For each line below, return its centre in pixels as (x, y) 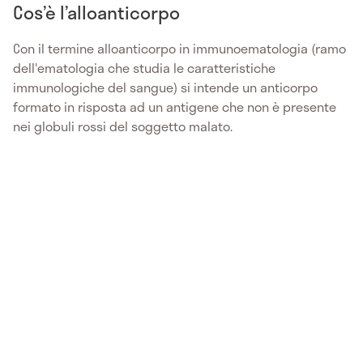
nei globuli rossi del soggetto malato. (123, 126)
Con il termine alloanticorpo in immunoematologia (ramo (179, 48)
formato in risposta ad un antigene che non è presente (175, 106)
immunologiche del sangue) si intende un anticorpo (165, 87)
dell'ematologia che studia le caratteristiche (144, 67)
